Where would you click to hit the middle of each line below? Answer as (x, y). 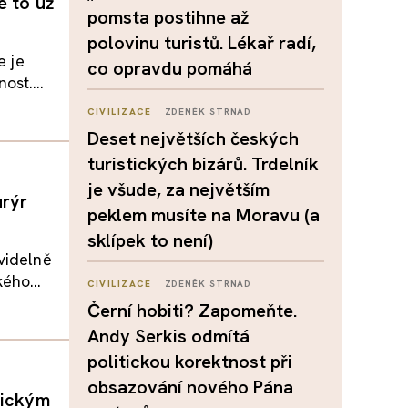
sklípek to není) (150, 240)
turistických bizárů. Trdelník (203, 164)
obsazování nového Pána (190, 387)
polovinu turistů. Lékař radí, (202, 43)
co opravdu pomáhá (170, 68)
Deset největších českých (193, 138)
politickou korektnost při (190, 362)
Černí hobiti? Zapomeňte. (192, 311)
